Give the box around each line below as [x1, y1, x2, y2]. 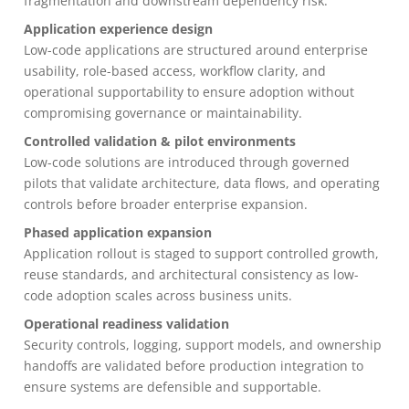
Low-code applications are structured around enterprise [24, 41, 368, 58]
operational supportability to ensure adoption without [24, 83, 354, 100]
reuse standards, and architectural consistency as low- [24, 266, 359, 283]
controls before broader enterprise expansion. [24, 195, 308, 213]
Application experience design [24, 20, 213, 37]
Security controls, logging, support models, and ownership [24, 336, 382, 353]
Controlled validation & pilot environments [24, 132, 296, 150]
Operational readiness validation [24, 315, 229, 332]
